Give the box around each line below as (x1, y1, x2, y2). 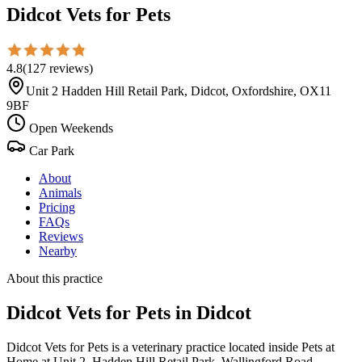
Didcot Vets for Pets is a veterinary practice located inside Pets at (6, 339, 335, 354)
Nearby (39, 243, 77, 258)
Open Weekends (26, 120, 113, 135)
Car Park (26, 143, 74, 158)
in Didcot (170, 301, 251, 323)
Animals (39, 185, 82, 200)
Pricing (39, 200, 75, 214)
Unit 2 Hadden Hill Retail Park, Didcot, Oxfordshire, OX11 (26, 83, 331, 98)
